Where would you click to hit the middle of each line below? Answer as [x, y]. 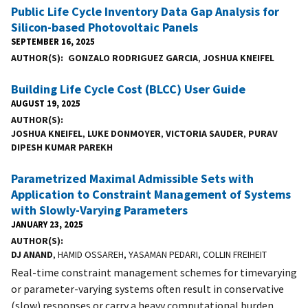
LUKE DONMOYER [124, 133]
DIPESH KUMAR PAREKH [62, 147]
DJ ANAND [32, 254]
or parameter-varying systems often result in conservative [147, 288]
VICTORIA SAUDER [205, 133]
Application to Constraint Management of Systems [151, 194]
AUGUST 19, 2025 [46, 103]
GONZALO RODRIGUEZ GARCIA [133, 57]
